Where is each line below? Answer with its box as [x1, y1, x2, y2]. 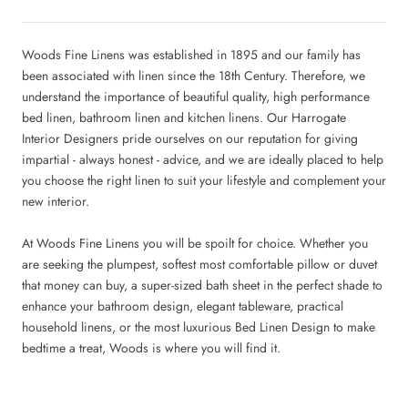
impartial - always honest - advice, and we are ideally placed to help [22, 150, 383, 169]
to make [333, 317, 375, 336]
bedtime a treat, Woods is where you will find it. [22, 338, 280, 357]
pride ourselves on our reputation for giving [122, 129, 358, 148]
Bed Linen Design [235, 317, 330, 336]
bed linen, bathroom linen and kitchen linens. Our [22, 108, 288, 127]
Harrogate [291, 108, 346, 127]
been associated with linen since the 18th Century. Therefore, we [22, 66, 365, 86]
